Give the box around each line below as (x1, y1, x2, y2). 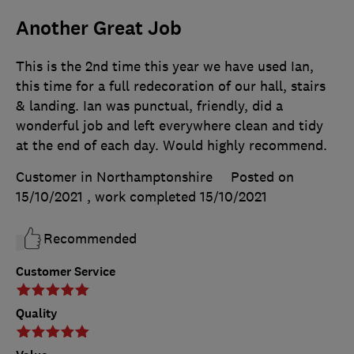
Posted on (231, 168, 294, 186)
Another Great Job (16, 16, 182, 42)
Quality (16, 305, 58, 322)
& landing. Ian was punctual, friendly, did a (16, 97, 283, 115)
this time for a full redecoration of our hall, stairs (16, 77, 326, 96)
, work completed (87, 188, 200, 206)
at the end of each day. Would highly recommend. (16, 137, 327, 155)
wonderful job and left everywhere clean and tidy (16, 117, 323, 135)
